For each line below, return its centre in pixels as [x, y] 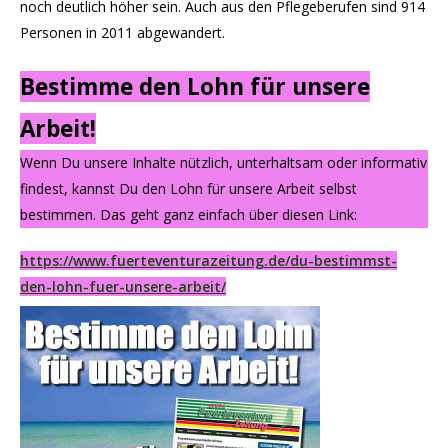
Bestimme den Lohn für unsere [195, 86]
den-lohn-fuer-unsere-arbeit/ [123, 286]
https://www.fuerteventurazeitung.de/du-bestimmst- [208, 260]
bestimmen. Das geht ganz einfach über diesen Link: [188, 214]
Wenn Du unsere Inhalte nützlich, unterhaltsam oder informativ [223, 162]
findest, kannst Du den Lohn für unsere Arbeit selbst [188, 188]
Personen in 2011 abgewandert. [122, 32]
